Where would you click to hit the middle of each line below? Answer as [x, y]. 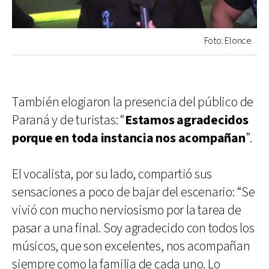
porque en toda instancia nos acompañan [129, 139]
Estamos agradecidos [186, 121]
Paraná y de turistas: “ [68, 121]
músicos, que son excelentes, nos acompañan [131, 247]
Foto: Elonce [227, 41]
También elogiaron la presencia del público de [133, 103]
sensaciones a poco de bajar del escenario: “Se [134, 193]
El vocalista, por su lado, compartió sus [112, 175]
